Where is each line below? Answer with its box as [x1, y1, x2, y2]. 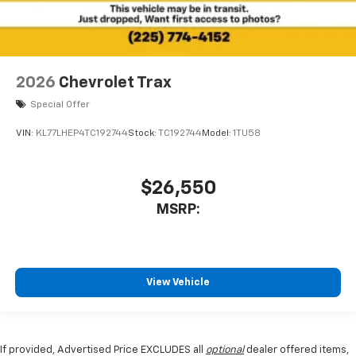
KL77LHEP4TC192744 [36, 128, 128, 138]
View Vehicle [146, 277, 210, 288]
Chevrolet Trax [59, 75, 172, 91]
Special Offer [30, 100, 90, 110]
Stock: [128, 128, 158, 138]
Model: [202, 128, 233, 138]
